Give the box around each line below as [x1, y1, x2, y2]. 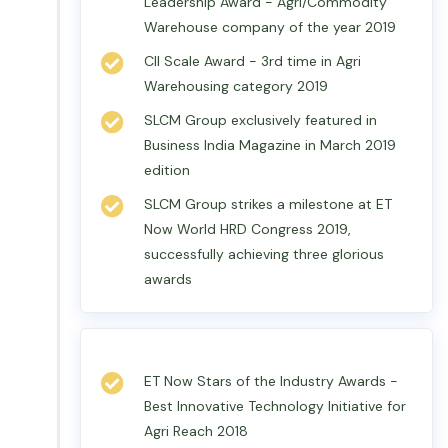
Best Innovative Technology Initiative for [144, 397, 406, 415]
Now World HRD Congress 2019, [144, 220, 351, 238]
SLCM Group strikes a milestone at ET [144, 195, 392, 213]
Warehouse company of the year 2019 [144, 18, 396, 36]
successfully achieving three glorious [144, 245, 384, 263]
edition [144, 161, 190, 179]
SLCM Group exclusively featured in [144, 111, 377, 129]
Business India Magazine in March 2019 [144, 136, 396, 154]
